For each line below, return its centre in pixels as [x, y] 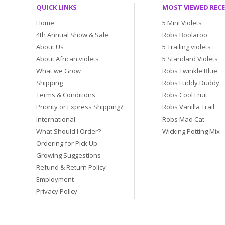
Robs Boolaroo [185, 35]
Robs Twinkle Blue [190, 71]
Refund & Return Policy [71, 167]
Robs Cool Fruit [185, 95]
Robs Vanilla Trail [188, 107]
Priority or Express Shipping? [80, 107]
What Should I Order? [69, 131]
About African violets [68, 59]
